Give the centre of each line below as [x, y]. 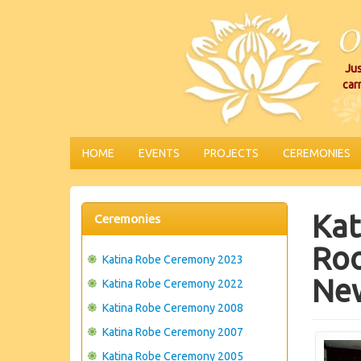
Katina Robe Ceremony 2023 [173, 259]
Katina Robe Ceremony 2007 [173, 332]
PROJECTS [231, 153]
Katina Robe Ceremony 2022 [173, 284]
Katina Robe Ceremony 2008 [173, 308]
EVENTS [159, 153]
